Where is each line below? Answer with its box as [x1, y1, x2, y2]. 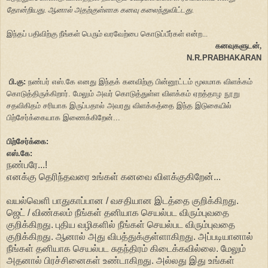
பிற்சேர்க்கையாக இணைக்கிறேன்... [7, 112, 120, 122]
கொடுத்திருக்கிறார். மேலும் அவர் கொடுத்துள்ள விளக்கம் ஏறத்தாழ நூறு [7, 89, 240, 98]
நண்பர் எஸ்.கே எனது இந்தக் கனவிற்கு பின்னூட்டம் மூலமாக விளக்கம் [28, 77, 252, 86]
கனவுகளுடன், [215, 41, 261, 50]
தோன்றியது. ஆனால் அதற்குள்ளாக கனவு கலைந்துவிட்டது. [7, 5, 194, 14]
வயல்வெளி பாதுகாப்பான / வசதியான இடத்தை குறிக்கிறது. [7, 195, 239, 206]
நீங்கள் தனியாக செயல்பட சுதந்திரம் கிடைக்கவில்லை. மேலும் [7, 243, 246, 254]
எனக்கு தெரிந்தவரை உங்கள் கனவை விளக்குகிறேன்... [7, 171, 221, 182]
